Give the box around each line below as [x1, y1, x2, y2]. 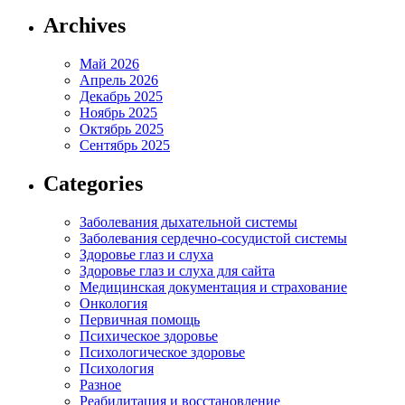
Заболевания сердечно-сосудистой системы [80, 230, 347, 246]
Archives [43, 13, 126, 37]
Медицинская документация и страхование [80, 278, 347, 295]
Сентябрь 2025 [80, 137, 170, 153]
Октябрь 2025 [80, 120, 164, 137]
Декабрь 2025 [80, 88, 163, 104]
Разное [80, 376, 121, 392]
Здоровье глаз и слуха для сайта [80, 262, 275, 278]
